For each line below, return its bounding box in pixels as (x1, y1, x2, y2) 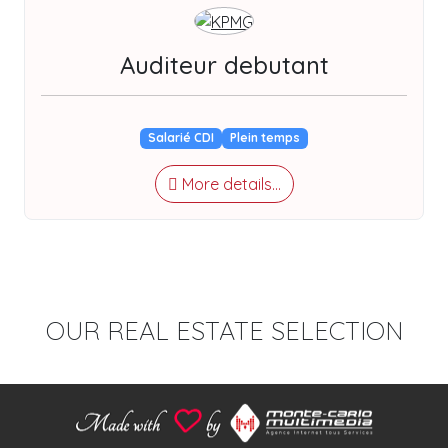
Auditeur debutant (119, 50, 329, 81)
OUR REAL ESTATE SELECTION (45, 314, 403, 346)
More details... (177, 173, 281, 194)
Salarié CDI (148, 130, 215, 146)
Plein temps (229, 130, 300, 146)
